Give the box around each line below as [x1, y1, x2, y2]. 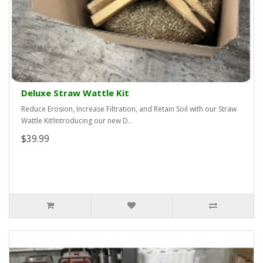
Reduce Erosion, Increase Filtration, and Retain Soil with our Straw [21, 104, 237, 114]
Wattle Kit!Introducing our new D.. [21, 116, 131, 126]
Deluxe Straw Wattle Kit [21, 87, 129, 99]
